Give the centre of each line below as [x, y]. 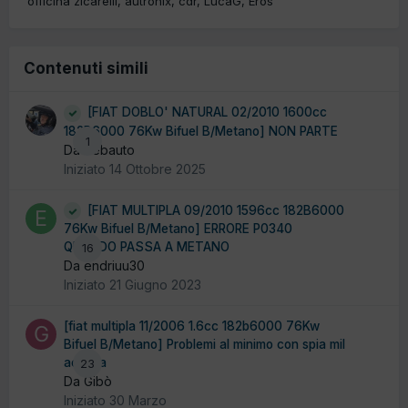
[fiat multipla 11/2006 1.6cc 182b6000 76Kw [192, 326]
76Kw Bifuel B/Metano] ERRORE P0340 [178, 229]
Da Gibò [88, 382]
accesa [85, 363]
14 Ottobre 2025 [158, 168]
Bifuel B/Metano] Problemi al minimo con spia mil [204, 345]
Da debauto [99, 149]
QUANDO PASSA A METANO [147, 247]
